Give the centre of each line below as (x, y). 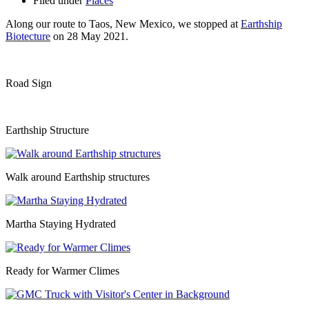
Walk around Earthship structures (78, 177)
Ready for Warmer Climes (62, 270)
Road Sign (29, 83)
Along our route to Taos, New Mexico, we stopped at (123, 23)
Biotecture (28, 36)
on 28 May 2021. (89, 36)
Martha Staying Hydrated (61, 223)
